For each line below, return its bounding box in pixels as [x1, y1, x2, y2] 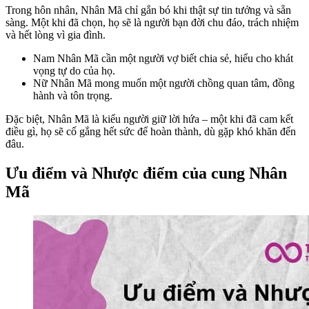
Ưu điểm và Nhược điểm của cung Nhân [6, 164, 287, 183]
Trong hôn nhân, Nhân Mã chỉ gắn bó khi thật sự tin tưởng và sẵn [6, 4, 291, 17]
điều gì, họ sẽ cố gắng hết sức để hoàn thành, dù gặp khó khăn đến [6, 126, 296, 138]
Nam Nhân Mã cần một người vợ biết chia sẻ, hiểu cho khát [33, 52, 293, 65]
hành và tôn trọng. [33, 90, 112, 102]
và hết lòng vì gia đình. [6, 29, 106, 41]
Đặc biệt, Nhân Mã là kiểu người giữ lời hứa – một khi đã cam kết [6, 113, 293, 126]
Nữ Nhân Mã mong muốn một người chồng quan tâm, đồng [33, 77, 295, 90]
